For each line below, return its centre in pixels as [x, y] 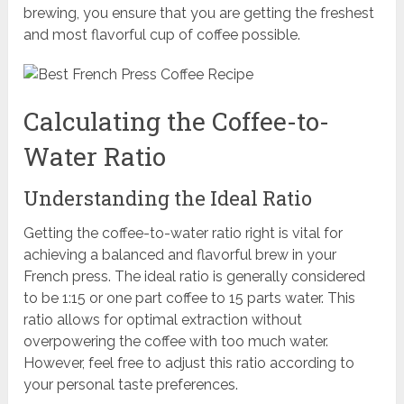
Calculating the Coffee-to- [177, 122]
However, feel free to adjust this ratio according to [189, 363]
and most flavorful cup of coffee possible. [162, 35]
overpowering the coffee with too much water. [176, 342]
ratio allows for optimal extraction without [163, 320]
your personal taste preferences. [131, 385]
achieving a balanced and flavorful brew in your [180, 255]
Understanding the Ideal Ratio [168, 198]
